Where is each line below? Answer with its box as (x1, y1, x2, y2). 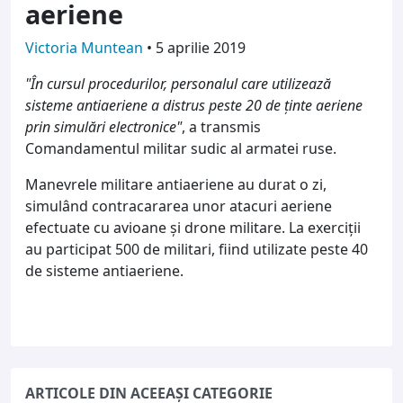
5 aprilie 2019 (156, 37, 246, 58)
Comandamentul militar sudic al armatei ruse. (25, 138, 336, 158)
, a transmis (182, 116, 261, 137)
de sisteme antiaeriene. (25, 260, 184, 281)
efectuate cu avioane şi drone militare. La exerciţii (25, 217, 361, 237)
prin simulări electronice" (25, 116, 182, 137)
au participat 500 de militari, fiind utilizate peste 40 (25, 238, 368, 259)
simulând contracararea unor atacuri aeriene (25, 195, 332, 216)
